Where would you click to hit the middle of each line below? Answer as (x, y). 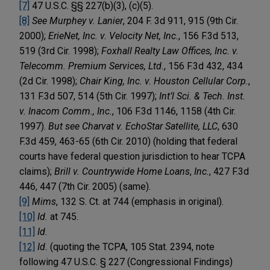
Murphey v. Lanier (86, 20)
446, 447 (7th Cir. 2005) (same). (85, 186)
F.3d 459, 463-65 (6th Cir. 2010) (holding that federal (128, 141)
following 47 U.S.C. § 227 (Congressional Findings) (126, 262)
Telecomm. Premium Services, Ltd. (92, 66)
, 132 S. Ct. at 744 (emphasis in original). (140, 201)
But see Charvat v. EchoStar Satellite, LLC (133, 126)
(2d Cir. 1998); (49, 81)
